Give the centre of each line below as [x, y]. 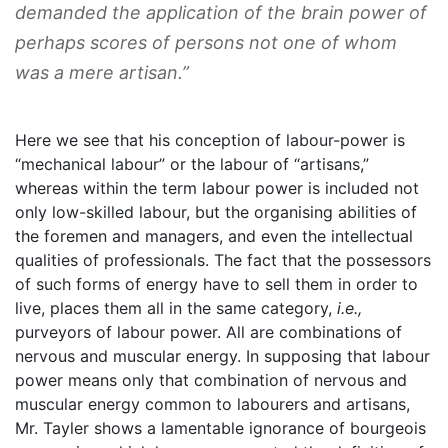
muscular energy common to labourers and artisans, [212, 403]
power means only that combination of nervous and [211, 379]
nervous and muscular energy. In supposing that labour [222, 355]
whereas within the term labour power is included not [217, 187]
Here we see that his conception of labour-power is [210, 139]
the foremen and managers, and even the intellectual [214, 235]
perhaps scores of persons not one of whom [206, 42]
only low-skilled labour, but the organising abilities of [216, 211]
